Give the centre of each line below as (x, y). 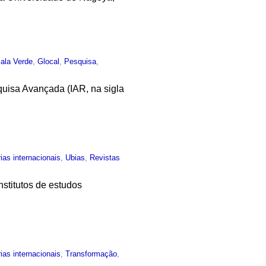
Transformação (91, 254)
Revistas (105, 157)
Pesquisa (80, 62)
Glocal (49, 62)
